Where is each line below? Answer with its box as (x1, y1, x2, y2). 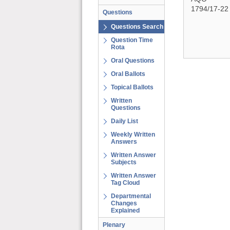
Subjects (111, 159, 137, 166)
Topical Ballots (111, 84, 154, 91)
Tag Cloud (111, 179, 140, 186)
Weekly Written (111, 131, 155, 138)
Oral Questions (111, 57, 155, 64)
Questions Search (111, 23, 163, 30)
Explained (111, 207, 140, 214)
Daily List (111, 118, 138, 125)
